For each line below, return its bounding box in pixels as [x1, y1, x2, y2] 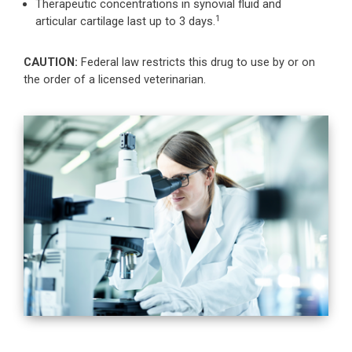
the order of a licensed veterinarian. [24, 72, 206, 86]
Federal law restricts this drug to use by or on [78, 55, 315, 69]
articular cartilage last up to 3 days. [35, 14, 215, 28]
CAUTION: [24, 55, 78, 69]
